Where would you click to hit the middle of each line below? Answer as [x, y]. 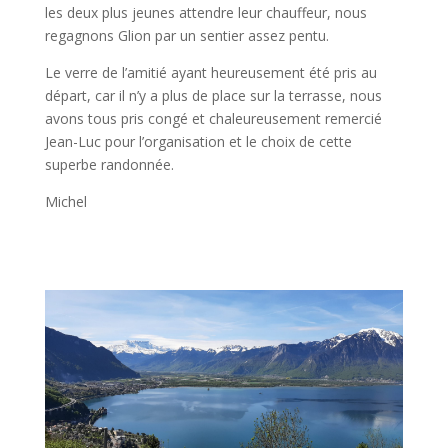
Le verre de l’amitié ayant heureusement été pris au [210, 72]
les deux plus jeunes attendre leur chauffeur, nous [205, 12]
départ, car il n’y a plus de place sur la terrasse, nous [213, 95]
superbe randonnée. [109, 164]
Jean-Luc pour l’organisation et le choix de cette [198, 141]
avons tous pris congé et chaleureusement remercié [213, 118]
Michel [65, 201]
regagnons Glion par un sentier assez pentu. [186, 35]
